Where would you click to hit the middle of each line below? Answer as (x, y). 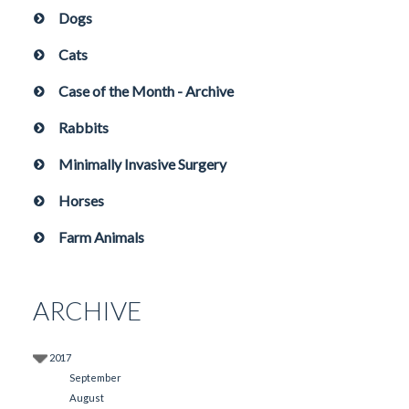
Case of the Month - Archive (146, 91)
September (95, 378)
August (87, 398)
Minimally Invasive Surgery (142, 164)
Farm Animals (101, 237)
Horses (81, 200)
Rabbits (84, 127)
